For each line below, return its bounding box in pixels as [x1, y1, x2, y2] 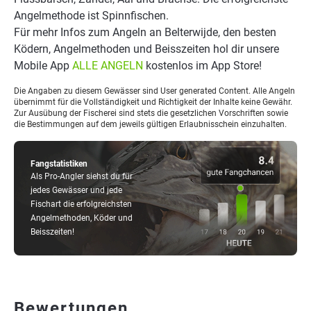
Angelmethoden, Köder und [31, 213, 133, 223]
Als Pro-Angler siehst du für [31, 171, 133, 181]
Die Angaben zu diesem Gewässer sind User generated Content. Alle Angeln [14, 86, 295, 96]
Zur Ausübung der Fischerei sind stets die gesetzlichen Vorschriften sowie [14, 108, 288, 118]
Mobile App [14, 59, 72, 72]
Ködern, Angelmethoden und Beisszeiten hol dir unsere [14, 42, 279, 56]
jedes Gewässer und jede [31, 185, 122, 195]
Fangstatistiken [31, 159, 87, 169]
